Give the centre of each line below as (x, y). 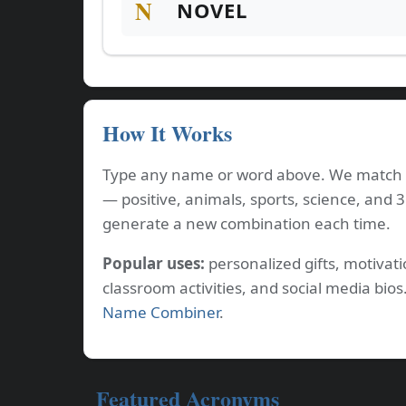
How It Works (167, 133)
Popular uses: (154, 263)
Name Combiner (161, 312)
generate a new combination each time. (246, 223)
